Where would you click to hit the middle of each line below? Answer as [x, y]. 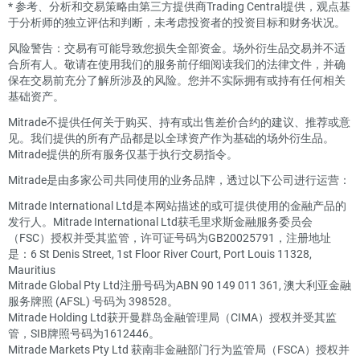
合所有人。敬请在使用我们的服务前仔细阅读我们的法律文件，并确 [177, 64]
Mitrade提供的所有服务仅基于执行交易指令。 [123, 154]
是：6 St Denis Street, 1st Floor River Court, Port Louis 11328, [160, 254]
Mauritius [32, 270]
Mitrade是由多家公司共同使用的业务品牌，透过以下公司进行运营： [179, 180]
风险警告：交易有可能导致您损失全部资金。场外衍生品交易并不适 [177, 48]
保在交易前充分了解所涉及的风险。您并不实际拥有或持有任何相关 [177, 80]
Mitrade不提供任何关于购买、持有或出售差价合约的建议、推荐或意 [179, 122]
